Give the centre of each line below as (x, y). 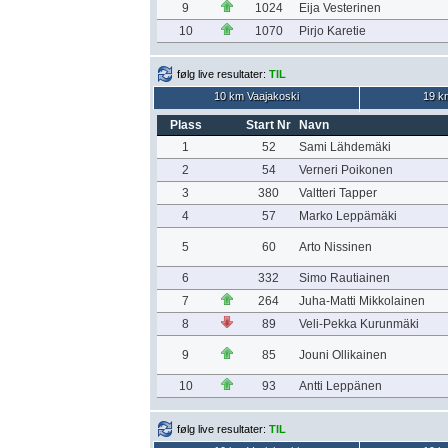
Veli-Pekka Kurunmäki (358, 324)
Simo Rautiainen (344, 278)
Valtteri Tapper (337, 193)
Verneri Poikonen (345, 170)
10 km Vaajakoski (256, 96)
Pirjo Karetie (332, 31)
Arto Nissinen (335, 247)
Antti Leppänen (340, 386)
